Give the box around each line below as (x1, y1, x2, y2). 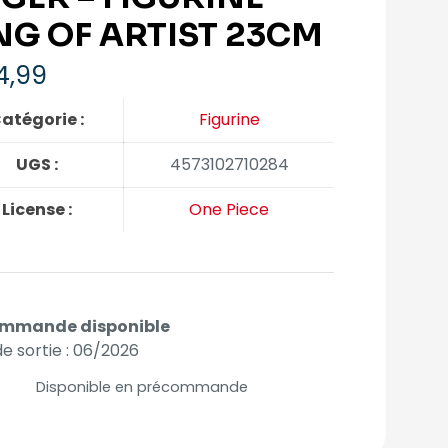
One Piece (189, 198, 269, 221)
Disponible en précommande (36, 377, 248, 397)
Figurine (198, 108, 260, 131)
